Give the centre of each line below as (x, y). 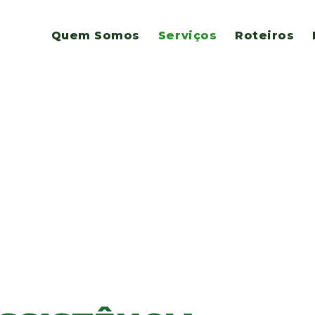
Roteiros (265, 36)
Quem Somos (95, 36)
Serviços (187, 36)
